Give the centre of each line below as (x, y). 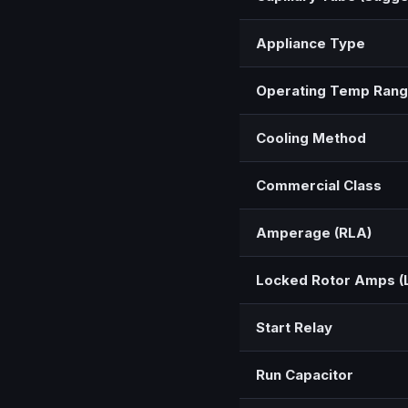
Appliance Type (311, 44)
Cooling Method (311, 138)
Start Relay (294, 328)
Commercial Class (319, 186)
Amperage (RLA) (314, 233)
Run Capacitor (305, 375)
